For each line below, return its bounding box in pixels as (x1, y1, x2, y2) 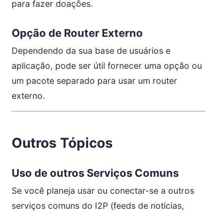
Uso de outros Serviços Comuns (12, 167, 179, 179)
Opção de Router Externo (12, 27, 143, 39)
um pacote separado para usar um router (12, 76, 177, 86)
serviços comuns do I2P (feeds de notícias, (12, 201, 184, 211)
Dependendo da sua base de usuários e (12, 46, 170, 56)
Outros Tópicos (12, 135, 113, 151)
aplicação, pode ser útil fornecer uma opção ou (12, 61, 202, 71)
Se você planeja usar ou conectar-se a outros (12, 186, 194, 196)
